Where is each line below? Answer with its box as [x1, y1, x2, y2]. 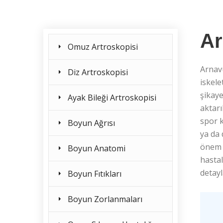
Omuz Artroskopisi [68, 41, 138, 52]
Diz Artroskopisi [68, 67, 128, 78]
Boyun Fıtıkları [68, 168, 121, 179]
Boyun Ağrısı [68, 117, 115, 128]
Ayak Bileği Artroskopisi [68, 92, 156, 103]
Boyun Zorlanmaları [68, 194, 142, 205]
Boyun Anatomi [68, 143, 125, 154]
